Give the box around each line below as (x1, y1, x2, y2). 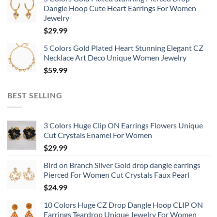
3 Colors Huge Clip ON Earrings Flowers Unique (44, 120, 203, 130)
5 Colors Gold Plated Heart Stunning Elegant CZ (44, 43, 203, 53)
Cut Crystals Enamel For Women (44, 130, 152, 139)
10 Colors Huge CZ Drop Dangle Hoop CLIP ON (44, 200, 203, 209)
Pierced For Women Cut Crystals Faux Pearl (44, 170, 189, 179)
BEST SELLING (7, 91, 62, 100)
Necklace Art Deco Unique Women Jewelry (44, 53, 186, 62)
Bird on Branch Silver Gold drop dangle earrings (44, 160, 201, 170)
